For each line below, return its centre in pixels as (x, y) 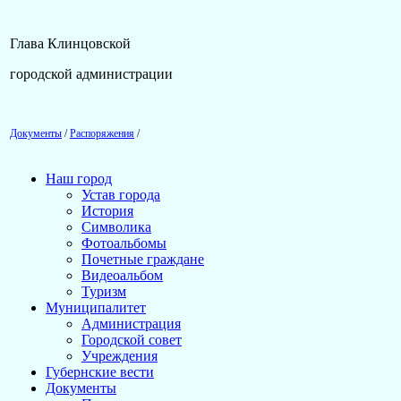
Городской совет (132, 340)
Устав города (121, 195)
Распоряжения (102, 133)
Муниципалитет (96, 307)
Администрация (131, 324)
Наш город (79, 179)
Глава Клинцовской (70, 43)
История (107, 211)
